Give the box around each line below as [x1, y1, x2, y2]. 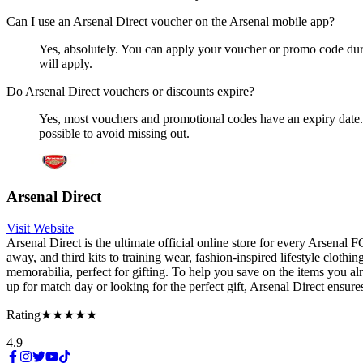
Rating [6, 308, 41, 322]
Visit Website [6, 221, 74, 235]
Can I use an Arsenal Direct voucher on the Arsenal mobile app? [6, 14, 335, 28]
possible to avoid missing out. [39, 126, 190, 140]
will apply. [39, 56, 92, 70]
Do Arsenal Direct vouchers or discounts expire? [6, 83, 254, 98]
